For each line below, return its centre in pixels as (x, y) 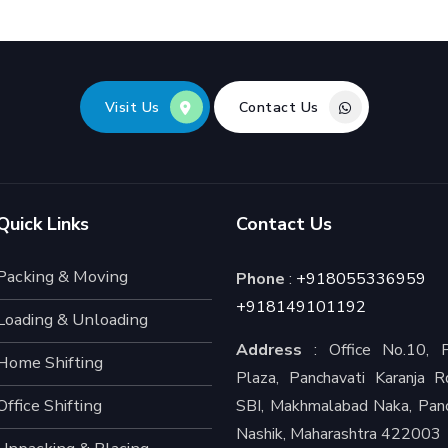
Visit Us (132, 108)
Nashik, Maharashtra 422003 (338, 433)
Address (269, 349)
